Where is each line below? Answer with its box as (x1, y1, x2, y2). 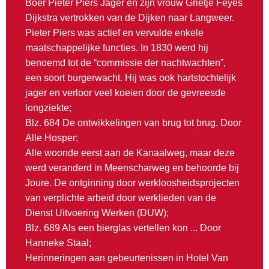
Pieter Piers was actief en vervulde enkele (25, 28, 204, 38)
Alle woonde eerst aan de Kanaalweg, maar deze (25, 148, 235, 159)
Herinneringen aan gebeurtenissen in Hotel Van (25, 253, 228, 264)
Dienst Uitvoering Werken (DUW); (25, 208, 169, 219)
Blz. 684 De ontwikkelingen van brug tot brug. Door (25, 118, 241, 128)
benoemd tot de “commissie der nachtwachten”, (25, 58, 226, 68)
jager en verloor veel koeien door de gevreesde (25, 88, 226, 98)
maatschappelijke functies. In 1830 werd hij (25, 43, 208, 53)
